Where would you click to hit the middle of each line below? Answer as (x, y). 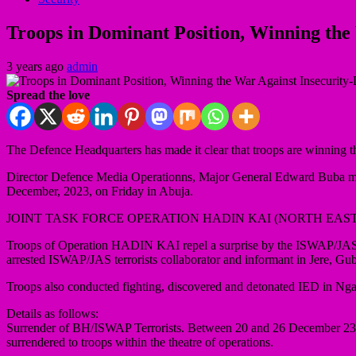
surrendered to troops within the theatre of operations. (140, 342)
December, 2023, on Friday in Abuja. (100, 191)
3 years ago (37, 66)
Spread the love (48, 95)
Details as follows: (52, 313)
